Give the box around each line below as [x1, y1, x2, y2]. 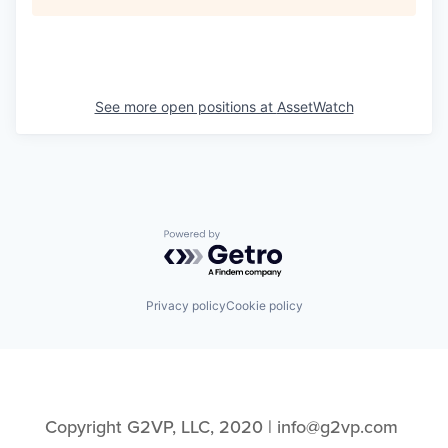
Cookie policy [225, 298, 303, 314]
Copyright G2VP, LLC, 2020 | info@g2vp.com [45, 416, 398, 439]
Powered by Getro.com [163, 228, 339, 249]
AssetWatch [276, 97, 354, 115]
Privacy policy [145, 298, 226, 314]
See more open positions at [94, 97, 277, 115]
